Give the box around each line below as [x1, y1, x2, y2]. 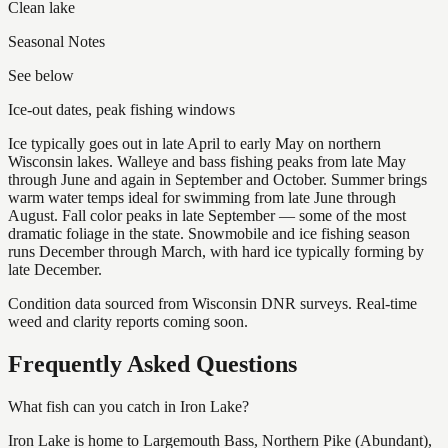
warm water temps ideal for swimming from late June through [8, 188, 396, 206]
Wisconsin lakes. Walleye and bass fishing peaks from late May [8, 152, 406, 170]
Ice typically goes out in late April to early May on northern [8, 134, 381, 152]
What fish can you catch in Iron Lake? [8, 397, 249, 415]
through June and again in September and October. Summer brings [8, 170, 427, 188]
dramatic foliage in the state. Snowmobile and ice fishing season [8, 224, 410, 242]
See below [8, 66, 74, 84]
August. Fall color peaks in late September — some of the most [8, 206, 406, 224]
